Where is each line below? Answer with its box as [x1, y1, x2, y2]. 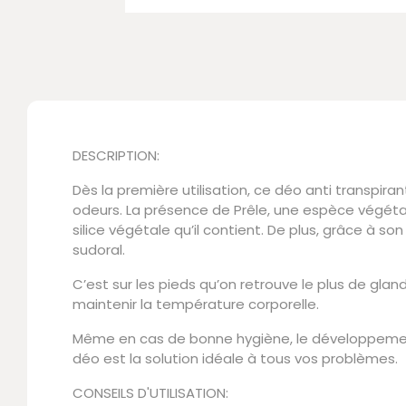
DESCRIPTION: [72, 145, 159, 165]
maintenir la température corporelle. [72, 294, 319, 314]
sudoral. [72, 239, 125, 259]
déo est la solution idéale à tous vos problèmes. [72, 348, 398, 368]
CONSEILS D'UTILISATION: [72, 382, 228, 402]
